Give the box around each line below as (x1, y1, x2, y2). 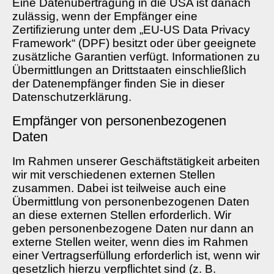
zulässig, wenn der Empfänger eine (12, 10, 198, 23)
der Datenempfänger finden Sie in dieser (12, 77, 224, 91)
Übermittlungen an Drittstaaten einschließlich (12, 64, 246, 77)
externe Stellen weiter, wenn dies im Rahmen (12, 235, 248, 248)
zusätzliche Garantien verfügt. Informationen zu (12, 50, 260, 64)
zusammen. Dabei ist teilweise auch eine (12, 181, 226, 194)
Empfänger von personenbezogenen (12, 113, 226, 128)
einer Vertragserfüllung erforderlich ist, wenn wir (12, 248, 260, 262)
